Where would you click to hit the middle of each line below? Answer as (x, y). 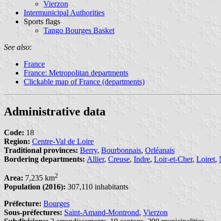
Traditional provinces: (41, 150)
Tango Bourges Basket (79, 30)
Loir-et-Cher (173, 159)
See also (17, 47)
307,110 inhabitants (97, 187)
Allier (95, 159)
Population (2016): (35, 187)
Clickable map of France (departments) (84, 81)
